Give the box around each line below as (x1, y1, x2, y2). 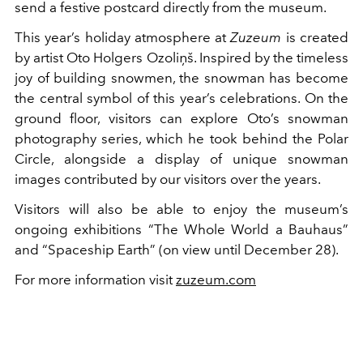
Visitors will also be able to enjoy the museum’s (15, 200, 348, 217)
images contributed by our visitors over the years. (15, 170, 321, 187)
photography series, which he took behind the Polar (15, 130, 348, 147)
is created (281, 28, 349, 45)
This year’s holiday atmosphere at (15, 28, 231, 45)
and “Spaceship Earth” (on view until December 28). (15, 241, 339, 258)
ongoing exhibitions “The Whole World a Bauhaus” (15, 220, 348, 237)
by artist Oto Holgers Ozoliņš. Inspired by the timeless (15, 49, 348, 66)
